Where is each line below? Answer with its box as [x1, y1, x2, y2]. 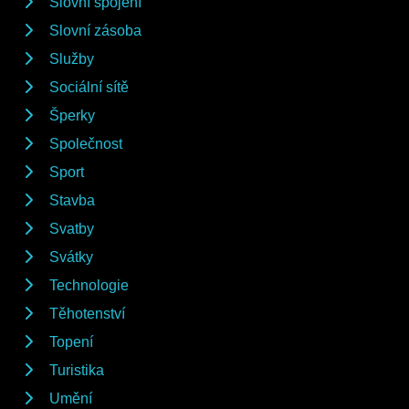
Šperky [49, 107, 95, 123]
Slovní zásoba [49, 22, 142, 38]
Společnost [49, 135, 122, 152]
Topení [49, 333, 93, 350]
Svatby [49, 220, 94, 236]
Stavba [49, 192, 95, 208]
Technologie [49, 277, 129, 293]
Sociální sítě [49, 79, 129, 95]
